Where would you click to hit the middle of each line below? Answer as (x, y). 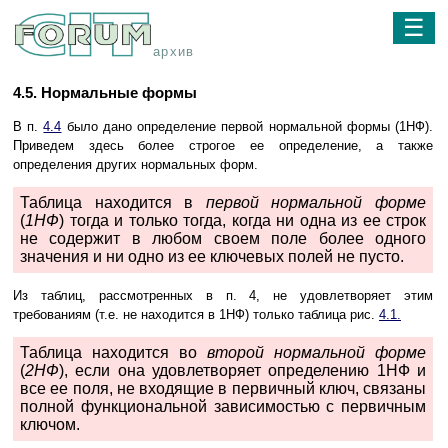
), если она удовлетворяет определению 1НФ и (242, 371)
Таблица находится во (113, 353)
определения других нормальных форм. (135, 165)
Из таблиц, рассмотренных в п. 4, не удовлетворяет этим (223, 296)
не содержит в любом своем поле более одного (223, 239)
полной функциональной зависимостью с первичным (223, 407)
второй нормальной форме (316, 353)
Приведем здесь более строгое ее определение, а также (223, 146)
